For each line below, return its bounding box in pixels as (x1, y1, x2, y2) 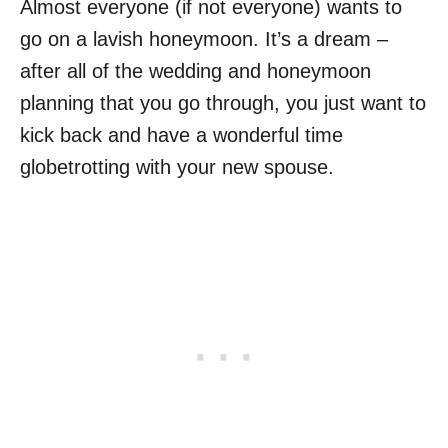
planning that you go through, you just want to (20, 91, 426, 114)
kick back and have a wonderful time (20, 123, 343, 146)
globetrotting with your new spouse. (20, 155, 334, 178)
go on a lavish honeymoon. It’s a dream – (20, 27, 388, 50)
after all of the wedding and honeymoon (20, 59, 371, 82)
